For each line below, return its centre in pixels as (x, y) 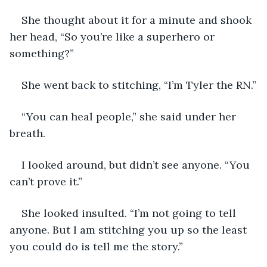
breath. (27, 133)
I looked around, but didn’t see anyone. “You (137, 164)
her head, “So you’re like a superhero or (114, 36)
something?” (42, 53)
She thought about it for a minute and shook (138, 20)
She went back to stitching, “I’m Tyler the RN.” (139, 85)
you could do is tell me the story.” (96, 246)
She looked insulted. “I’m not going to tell (130, 213)
